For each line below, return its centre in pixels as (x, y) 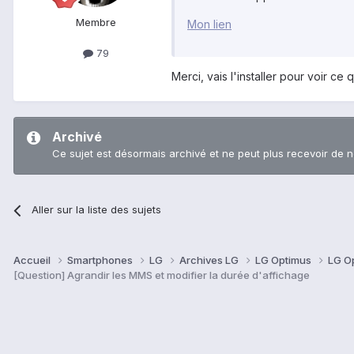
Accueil (33, 260)
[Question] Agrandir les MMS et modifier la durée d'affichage (162, 275)
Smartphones (101, 260)
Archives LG (210, 260)
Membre (96, 23)
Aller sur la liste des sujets (97, 210)
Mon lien (209, 24)
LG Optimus (284, 260)
